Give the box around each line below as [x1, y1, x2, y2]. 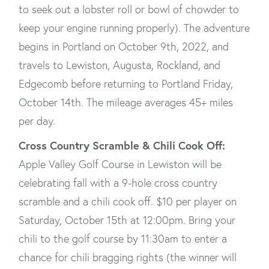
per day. [19, 114, 58, 128]
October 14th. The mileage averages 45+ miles [19, 95, 233, 109]
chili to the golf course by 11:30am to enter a [19, 232, 227, 246]
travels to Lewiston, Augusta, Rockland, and [19, 58, 220, 72]
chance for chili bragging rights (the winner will [19, 250, 237, 264]
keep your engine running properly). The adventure [19, 21, 250, 35]
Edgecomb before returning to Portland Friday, [19, 77, 233, 91]
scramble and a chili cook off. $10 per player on [19, 195, 237, 208]
